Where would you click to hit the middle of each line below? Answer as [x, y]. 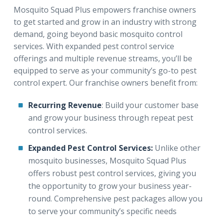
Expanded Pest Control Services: [91, 148]
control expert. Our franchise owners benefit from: [106, 83]
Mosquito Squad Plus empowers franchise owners [105, 10]
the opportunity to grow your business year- [110, 186]
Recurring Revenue [65, 105]
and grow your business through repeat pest [111, 118]
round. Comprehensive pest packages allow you [115, 199]
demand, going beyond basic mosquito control [98, 34]
